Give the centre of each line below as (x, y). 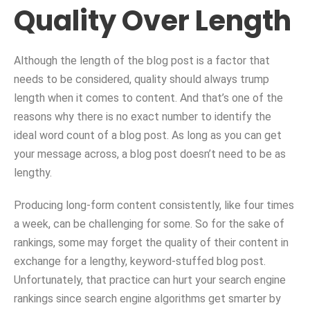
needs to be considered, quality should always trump (142, 80)
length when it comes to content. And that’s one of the (148, 98)
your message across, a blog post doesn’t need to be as (150, 154)
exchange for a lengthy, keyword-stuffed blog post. (140, 262)
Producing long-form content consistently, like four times (154, 206)
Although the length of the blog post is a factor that (142, 61)
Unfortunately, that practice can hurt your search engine (150, 280)
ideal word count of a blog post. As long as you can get (148, 136)
